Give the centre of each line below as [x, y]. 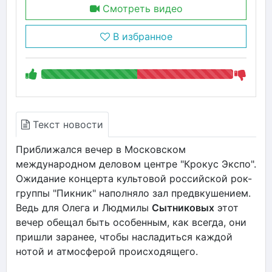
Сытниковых [183, 207]
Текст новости [66, 124]
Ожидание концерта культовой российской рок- [134, 178]
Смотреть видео [141, 8]
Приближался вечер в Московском [101, 149]
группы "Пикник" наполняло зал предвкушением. [133, 193]
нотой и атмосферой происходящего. [107, 251]
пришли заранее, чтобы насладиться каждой [124, 236]
